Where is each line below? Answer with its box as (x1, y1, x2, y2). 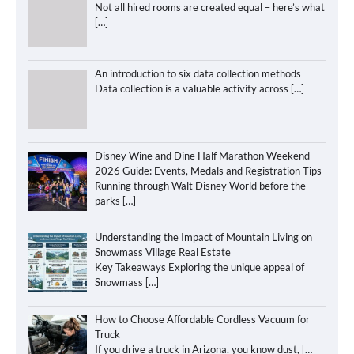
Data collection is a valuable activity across (94, 82, 291, 96)
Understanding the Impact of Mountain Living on (94, 231, 312, 244)
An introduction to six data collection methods (94, 67, 301, 81)
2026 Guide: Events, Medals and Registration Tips (94, 164, 322, 177)
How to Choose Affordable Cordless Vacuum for (94, 312, 310, 326)
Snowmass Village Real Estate (94, 246, 231, 259)
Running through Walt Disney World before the (94, 179, 306, 192)
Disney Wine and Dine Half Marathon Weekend (94, 149, 310, 162)
